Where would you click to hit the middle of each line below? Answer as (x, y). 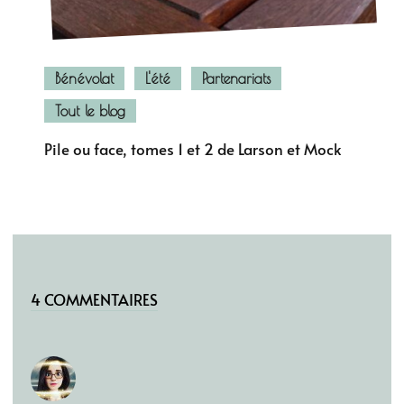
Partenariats (236, 78)
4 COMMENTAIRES (94, 299)
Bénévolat (84, 78)
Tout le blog (90, 110)
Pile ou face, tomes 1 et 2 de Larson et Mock (193, 149)
